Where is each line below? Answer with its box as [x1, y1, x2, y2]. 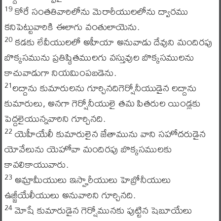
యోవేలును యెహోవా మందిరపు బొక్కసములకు [4, 139, 172, 158]
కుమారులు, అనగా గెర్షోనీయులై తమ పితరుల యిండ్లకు [4, 93, 201, 112]
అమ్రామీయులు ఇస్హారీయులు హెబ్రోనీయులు [12, 170, 171, 189]
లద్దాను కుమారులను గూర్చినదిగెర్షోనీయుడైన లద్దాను [12, 78, 197, 97]
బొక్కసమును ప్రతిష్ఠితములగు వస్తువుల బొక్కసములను [4, 47, 194, 67]
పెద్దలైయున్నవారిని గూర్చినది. [4, 109, 106, 128]
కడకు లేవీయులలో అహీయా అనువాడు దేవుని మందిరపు [12, 32, 213, 51]
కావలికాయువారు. [4, 154, 69, 174]
